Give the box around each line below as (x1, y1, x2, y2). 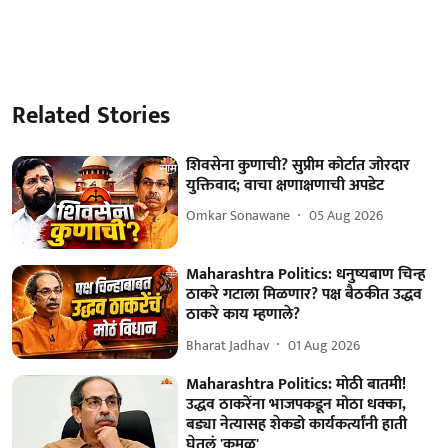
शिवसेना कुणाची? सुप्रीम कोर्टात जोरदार (186, 151, 411, 179)
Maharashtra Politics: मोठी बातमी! (186, 370, 407, 398)
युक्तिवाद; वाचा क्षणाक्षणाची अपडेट (186, 171, 385, 199)
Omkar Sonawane (186, 204, 291, 228)
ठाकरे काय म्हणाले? (186, 301, 301, 329)
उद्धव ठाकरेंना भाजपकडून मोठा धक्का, (186, 390, 407, 418)
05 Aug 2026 (309, 204, 384, 228)
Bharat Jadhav (186, 333, 270, 357)
